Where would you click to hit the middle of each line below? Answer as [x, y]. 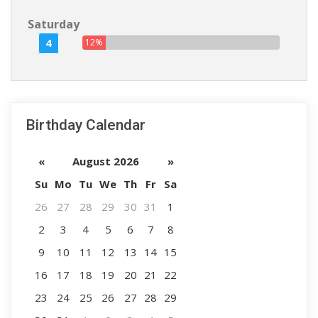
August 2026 [106, 161]
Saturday [54, 24]
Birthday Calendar [86, 125]
